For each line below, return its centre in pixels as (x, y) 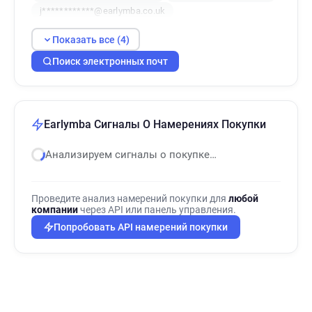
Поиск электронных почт (110, 61)
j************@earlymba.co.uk (103, 11)
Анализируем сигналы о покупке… (131, 155)
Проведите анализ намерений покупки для (130, 198)
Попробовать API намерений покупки (141, 227)
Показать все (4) (91, 39)
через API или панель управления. (157, 210)
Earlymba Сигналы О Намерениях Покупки (155, 124)
